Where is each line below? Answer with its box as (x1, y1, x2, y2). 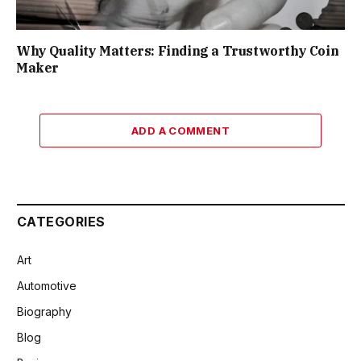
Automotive (17, 278, 77, 293)
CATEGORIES (17, 213, 106, 230)
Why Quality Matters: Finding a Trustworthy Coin (16, 42, 339, 59)
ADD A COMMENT (131, 123, 230, 137)
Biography (17, 304, 72, 318)
